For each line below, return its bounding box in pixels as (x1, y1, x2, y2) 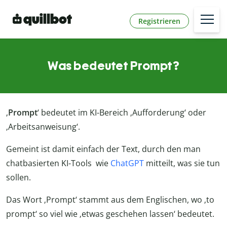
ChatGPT (110, 158, 144, 169)
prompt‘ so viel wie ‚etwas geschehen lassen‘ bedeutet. (6, 208, 214, 220)
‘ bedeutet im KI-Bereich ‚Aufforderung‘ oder (37, 107, 206, 119)
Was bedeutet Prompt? (48, 58, 179, 73)
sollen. (6, 172, 31, 183)
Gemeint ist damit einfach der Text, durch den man (6, 143, 201, 155)
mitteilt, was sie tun (144, 158, 220, 169)
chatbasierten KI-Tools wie (6, 158, 110, 169)
